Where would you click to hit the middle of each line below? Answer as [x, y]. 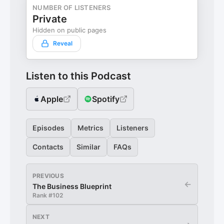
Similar [88, 147]
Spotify [106, 99]
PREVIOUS [48, 176]
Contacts [48, 147]
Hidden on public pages [69, 30]
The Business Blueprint [72, 186]
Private [50, 19]
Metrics [90, 128]
